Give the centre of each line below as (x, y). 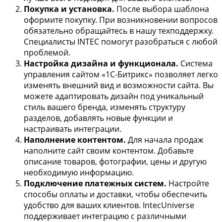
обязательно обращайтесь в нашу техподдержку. (119, 30)
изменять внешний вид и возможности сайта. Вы (119, 85)
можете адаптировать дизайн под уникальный (114, 96)
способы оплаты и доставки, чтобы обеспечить (115, 194)
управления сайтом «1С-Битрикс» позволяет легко (121, 74)
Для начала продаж (165, 139)
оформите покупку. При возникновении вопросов (121, 20)
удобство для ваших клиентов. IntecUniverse (109, 205)
